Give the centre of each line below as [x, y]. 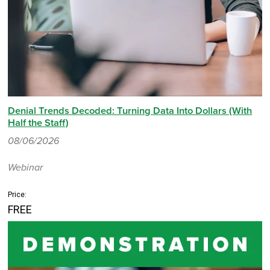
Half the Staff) [39, 123]
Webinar [26, 168]
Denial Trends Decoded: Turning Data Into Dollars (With [130, 111]
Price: [17, 195]
